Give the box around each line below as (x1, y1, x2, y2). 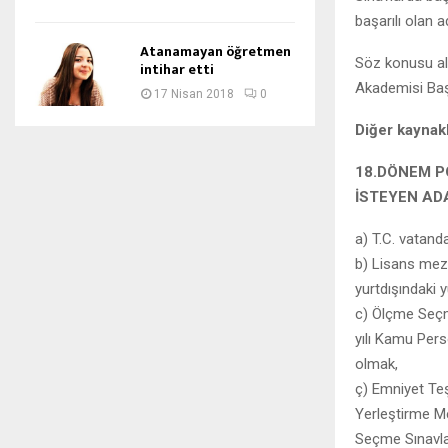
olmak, (355, 354, 398, 373)
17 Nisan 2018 (154, 86, 234, 101)
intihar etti (140, 57, 214, 81)
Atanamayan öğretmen (140, 39, 291, 63)
